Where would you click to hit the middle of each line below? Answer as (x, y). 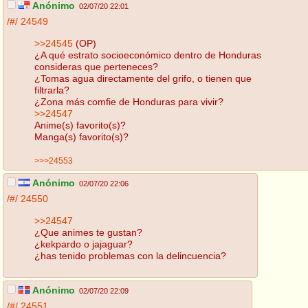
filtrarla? (52, 90)
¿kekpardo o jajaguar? (84, 244)
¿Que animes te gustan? (88, 232)
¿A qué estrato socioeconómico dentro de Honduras (148, 55)
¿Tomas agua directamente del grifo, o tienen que (143, 78)
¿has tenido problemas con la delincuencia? (130, 255)
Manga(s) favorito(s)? (81, 136)
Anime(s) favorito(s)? (80, 125)
